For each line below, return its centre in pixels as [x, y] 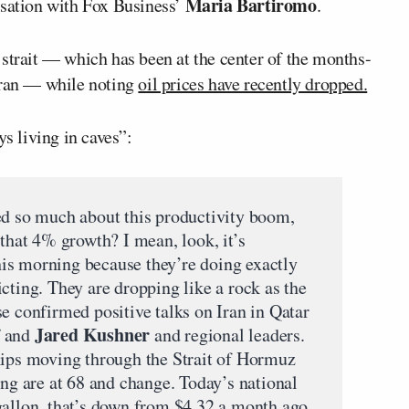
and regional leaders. [227, 334]
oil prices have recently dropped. [253, 83]
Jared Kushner [90, 334]
